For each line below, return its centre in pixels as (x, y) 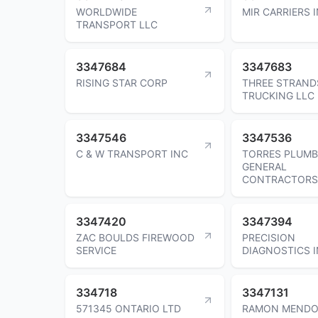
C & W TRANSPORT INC (132, 153)
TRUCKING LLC (278, 95)
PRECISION (269, 237)
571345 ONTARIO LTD (128, 308)
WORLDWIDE (106, 11)
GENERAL (264, 166)
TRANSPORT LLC (117, 24)
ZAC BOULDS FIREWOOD (135, 237)
